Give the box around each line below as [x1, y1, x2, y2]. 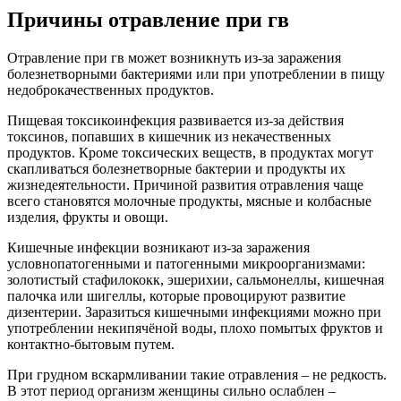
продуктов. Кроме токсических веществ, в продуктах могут [7, 144, 373, 160]
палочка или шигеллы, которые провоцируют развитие [7, 287, 346, 303]
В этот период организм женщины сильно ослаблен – [7, 382, 336, 398]
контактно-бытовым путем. [7, 336, 175, 352]
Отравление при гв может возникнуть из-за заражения [7, 49, 341, 65]
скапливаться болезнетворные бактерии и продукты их [7, 160, 346, 176]
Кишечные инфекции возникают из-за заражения [7, 239, 310, 255]
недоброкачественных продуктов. [7, 81, 214, 98]
